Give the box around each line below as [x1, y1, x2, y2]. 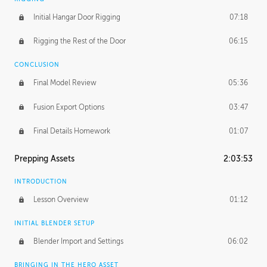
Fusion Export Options [33, 103, 104, 111]
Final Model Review [33, 79, 97, 88]
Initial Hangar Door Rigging [33, 13, 120, 21]
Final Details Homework [33, 126, 110, 135]
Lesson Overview [33, 195, 89, 204]
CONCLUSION [14, 61, 60, 69]
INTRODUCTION [14, 178, 67, 185]
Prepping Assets [14, 154, 74, 164]
